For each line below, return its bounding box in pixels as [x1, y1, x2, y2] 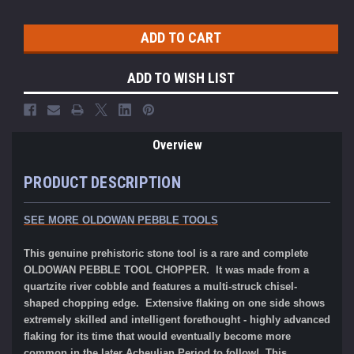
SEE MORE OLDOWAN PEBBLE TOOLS [24, 214, 218, 227]
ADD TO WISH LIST [127, 70, 235, 87]
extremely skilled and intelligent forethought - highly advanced [24, 314, 330, 326]
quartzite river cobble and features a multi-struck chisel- [24, 281, 297, 293]
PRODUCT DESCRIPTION [24, 173, 181, 193]
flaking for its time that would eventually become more [24, 330, 291, 343]
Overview [152, 137, 202, 153]
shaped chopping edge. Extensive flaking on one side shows [24, 297, 325, 310]
